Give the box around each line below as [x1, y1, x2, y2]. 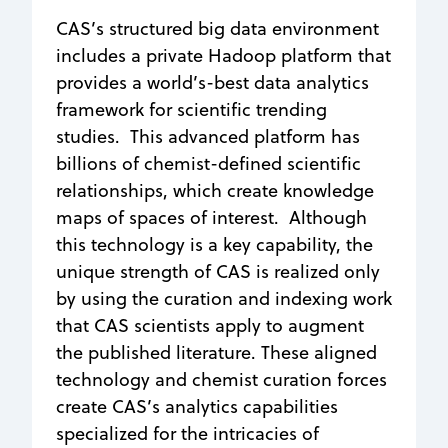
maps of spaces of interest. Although [56, 204, 367, 230]
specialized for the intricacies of [56, 420, 319, 446]
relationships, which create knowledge [56, 177, 374, 203]
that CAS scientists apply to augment [56, 312, 364, 338]
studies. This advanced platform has [56, 123, 360, 149]
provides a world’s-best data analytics [56, 69, 369, 95]
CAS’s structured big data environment [56, 15, 379, 41]
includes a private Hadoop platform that [56, 42, 391, 68]
